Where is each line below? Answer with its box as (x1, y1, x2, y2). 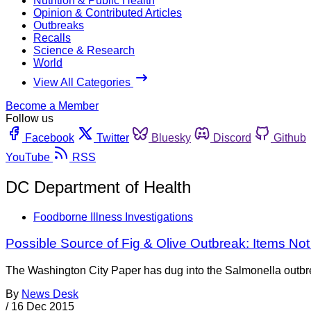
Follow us (6, 112, 53, 124)
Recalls (33, 31, 71, 44)
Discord (213, 131, 251, 144)
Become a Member (6, 99, 99, 112)
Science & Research (33, 44, 135, 56)
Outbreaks (33, 19, 84, 31)
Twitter (96, 131, 129, 144)
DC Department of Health (6, 177, 191, 196)
